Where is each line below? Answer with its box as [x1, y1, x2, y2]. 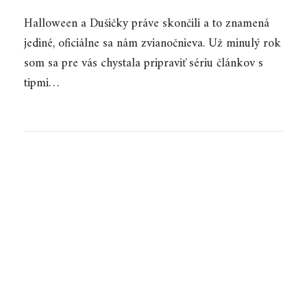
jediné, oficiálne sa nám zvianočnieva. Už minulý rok [24, 33, 281, 54]
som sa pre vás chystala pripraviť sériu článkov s [24, 53, 263, 74]
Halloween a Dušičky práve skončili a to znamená [24, 13, 269, 34]
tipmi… [24, 73, 59, 94]
